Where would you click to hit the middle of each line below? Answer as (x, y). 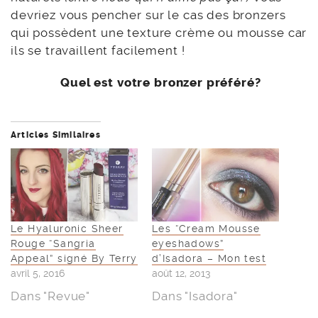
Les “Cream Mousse (206, 228)
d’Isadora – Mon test (209, 258)
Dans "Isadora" (195, 296)
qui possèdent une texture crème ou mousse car (159, 33)
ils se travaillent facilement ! (98, 51)
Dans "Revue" (51, 296)
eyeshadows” (188, 243)
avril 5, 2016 (38, 273)
